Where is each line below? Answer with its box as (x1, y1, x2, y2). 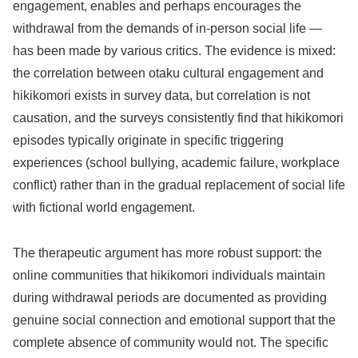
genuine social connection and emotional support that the (13, 313, 336, 328)
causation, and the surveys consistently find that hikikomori (13, 111, 344, 125)
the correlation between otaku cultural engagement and (13, 66, 324, 81)
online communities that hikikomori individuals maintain (13, 268, 325, 283)
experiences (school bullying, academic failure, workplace (13, 156, 340, 170)
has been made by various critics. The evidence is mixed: (13, 44, 336, 58)
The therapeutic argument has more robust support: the (13, 246, 322, 261)
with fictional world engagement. (13, 201, 195, 215)
